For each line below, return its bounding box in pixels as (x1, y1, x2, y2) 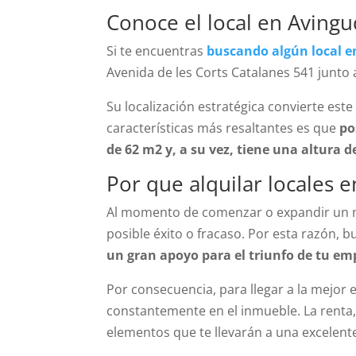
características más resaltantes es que (106, 118, 340, 137)
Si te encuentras (106, 41, 204, 60)
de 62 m (106, 140, 156, 158)
